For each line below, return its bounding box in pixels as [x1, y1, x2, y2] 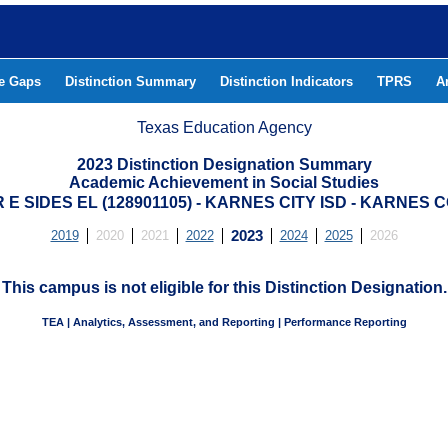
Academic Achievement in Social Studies [69, 174, 379, 191]
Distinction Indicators [220, 74, 353, 89]
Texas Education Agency [137, 119, 312, 136]
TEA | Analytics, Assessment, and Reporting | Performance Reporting [42, 316, 407, 328]
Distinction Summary [65, 74, 196, 89]
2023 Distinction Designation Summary [76, 156, 372, 173]
